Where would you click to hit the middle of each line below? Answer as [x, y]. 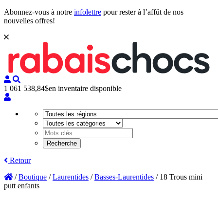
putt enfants [22, 186]
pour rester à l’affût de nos [142, 12]
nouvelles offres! [29, 21]
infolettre [88, 12]
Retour [19, 161]
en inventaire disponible [85, 89]
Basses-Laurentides [124, 177]
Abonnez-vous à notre [39, 12]
